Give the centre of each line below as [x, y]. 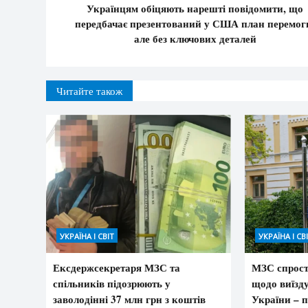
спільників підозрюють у [112, 284]
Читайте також [89, 90]
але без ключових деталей [195, 38]
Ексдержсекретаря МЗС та [117, 268]
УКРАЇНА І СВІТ [87, 236]
